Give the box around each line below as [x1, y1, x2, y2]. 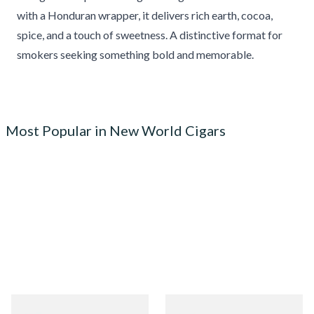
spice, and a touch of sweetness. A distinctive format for [17, 28, 282, 41]
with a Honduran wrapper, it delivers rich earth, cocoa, [17, 8, 273, 22]
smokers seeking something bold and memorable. [17, 48, 254, 61]
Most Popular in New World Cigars [6, 122, 226, 139]
